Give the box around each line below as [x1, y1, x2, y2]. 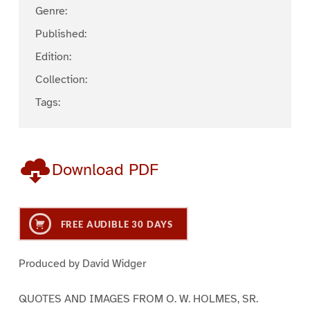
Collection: [35, 73, 87, 87]
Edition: [35, 50, 71, 64]
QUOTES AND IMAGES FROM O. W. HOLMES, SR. [18, 291, 258, 306]
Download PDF [51, 159, 158, 181]
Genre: [35, 4, 67, 19]
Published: [35, 27, 86, 42]
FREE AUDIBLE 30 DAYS [57, 219, 174, 230]
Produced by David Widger [18, 256, 146, 271]
